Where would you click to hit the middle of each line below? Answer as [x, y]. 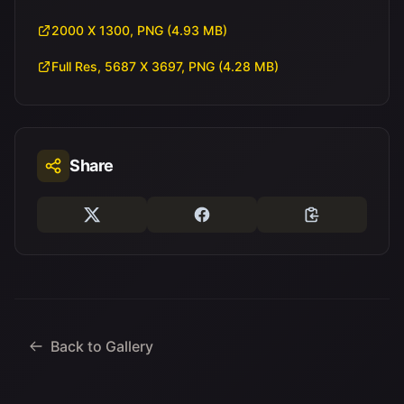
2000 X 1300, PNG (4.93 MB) [141, 30]
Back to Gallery [102, 346]
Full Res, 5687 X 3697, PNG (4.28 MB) [167, 66]
